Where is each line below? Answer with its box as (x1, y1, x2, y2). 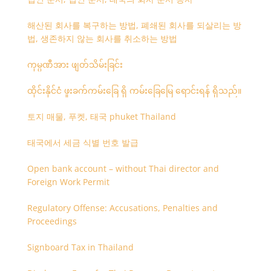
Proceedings (27, 215, 77, 227)
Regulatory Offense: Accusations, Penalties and (27, 202, 218, 214)
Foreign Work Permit (27, 176, 109, 188)
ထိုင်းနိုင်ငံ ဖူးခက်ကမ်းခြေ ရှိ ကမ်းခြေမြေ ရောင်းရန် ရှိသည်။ (27, 85, 241, 96)
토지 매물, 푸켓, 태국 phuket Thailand (27, 111, 176, 122)
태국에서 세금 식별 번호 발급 (27, 137, 139, 148)
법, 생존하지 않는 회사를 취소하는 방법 (27, 33, 177, 44)
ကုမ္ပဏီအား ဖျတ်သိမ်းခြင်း (27, 59, 123, 70)
